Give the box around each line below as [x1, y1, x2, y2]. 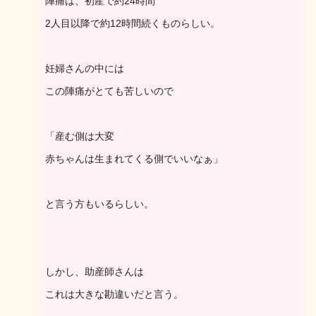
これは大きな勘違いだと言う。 [45, 288, 183, 300]
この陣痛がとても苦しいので [45, 85, 174, 97]
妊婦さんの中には [45, 63, 124, 74]
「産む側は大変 [45, 130, 114, 142]
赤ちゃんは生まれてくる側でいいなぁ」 [45, 153, 223, 164]
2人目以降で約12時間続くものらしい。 [45, 18, 220, 29]
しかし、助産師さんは [45, 266, 144, 277]
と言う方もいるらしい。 [45, 198, 154, 209]
